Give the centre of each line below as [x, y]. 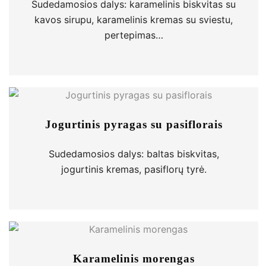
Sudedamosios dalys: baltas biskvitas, [134, 154]
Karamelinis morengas [134, 259]
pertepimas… [134, 35]
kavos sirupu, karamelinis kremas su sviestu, [134, 20]
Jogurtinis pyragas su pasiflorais [134, 124]
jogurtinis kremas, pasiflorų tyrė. [134, 169]
